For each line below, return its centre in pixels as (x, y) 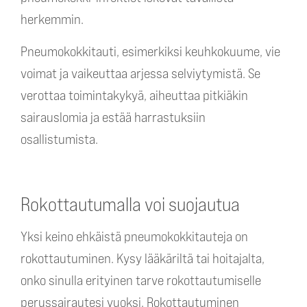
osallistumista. (61, 139)
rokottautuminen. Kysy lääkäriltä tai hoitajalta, (143, 258)
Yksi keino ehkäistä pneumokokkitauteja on (134, 236)
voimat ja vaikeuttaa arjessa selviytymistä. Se (140, 73)
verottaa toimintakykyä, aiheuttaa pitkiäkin (134, 95)
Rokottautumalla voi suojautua (130, 204)
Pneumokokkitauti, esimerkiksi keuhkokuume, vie (150, 51)
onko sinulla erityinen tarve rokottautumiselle (141, 280)
